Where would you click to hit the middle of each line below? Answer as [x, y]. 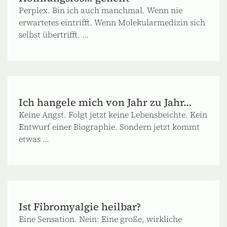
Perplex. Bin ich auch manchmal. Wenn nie [101, 10]
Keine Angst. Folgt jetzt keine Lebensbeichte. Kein [113, 114]
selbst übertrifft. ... [54, 34]
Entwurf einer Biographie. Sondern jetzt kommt [109, 126]
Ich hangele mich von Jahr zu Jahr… [105, 102]
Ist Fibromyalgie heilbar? [80, 206]
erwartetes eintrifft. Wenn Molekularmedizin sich [112, 22]
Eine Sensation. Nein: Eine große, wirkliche [100, 219]
